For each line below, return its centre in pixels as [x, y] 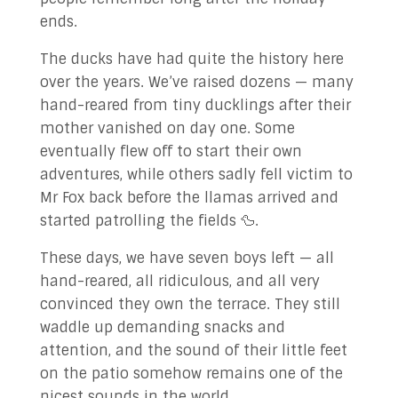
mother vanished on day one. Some [167, 128]
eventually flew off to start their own [171, 151]
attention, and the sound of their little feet [193, 350]
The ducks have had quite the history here [191, 59]
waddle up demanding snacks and [162, 327]
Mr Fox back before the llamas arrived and [189, 198]
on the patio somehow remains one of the [191, 374]
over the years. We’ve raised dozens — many [196, 82]
